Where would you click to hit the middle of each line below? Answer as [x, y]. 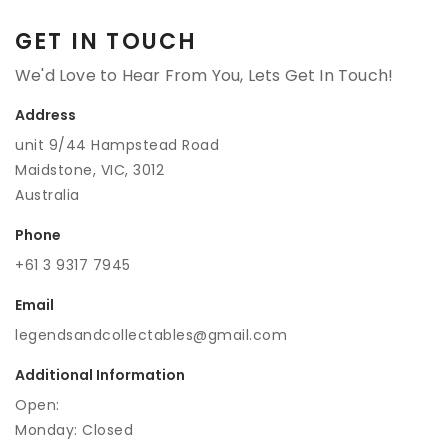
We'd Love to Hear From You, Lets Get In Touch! [204, 75]
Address [45, 115]
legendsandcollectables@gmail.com [151, 335]
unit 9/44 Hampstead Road [117, 145]
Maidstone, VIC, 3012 [89, 170]
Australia [47, 195]
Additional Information [100, 375]
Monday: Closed [74, 430]
